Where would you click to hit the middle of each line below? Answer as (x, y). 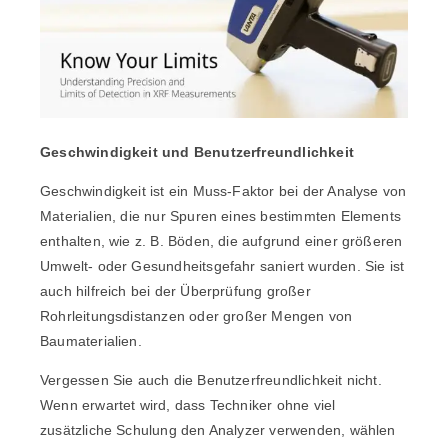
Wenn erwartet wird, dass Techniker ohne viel (188, 405)
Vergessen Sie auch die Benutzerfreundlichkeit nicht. (211, 380)
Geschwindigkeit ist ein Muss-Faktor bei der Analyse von (223, 191)
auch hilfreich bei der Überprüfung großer (175, 291)
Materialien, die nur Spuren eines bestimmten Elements (221, 216)
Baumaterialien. (91, 341)
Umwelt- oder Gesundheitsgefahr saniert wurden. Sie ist (222, 266)
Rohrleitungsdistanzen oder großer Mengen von (196, 316)
